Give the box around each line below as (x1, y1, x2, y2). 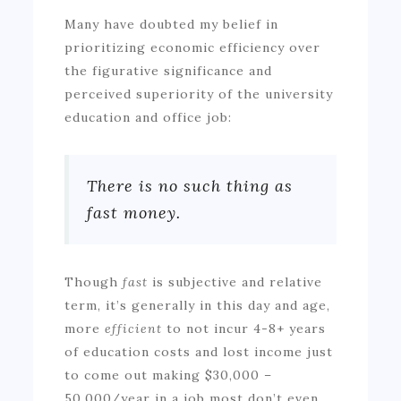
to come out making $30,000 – (64, 366, 273, 383)
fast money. (87, 201, 182, 223)
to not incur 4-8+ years (166, 320, 327, 337)
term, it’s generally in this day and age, (64, 296, 331, 313)
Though (64, 273, 124, 290)
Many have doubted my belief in (64, 15, 279, 32)
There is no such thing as (87, 175, 294, 196)
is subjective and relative (152, 273, 323, 290)
